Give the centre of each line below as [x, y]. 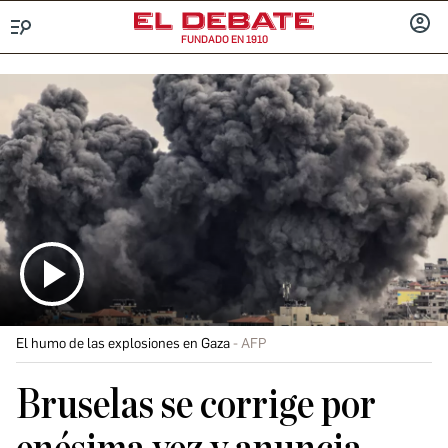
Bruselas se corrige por [196, 404]
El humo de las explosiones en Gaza [123, 343]
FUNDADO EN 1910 [224, 39]
